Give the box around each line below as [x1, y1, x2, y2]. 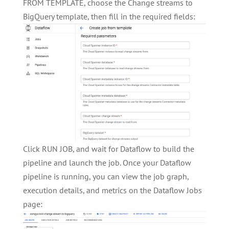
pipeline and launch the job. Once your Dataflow [22, 157, 191, 168]
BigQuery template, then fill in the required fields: [22, 11, 195, 22]
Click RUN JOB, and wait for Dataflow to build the [22, 143, 194, 154]
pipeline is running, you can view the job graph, [22, 171, 189, 181]
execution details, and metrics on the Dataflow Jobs [22, 185, 202, 195]
